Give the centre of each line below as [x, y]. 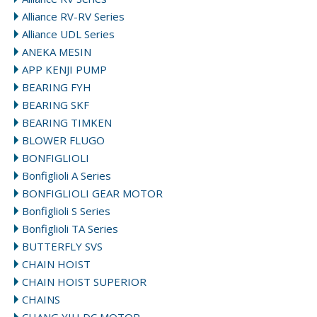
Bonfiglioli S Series [66, 211]
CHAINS [41, 300]
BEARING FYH [57, 87]
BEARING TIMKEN [67, 123]
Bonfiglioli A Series [67, 176]
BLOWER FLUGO [63, 140]
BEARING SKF [56, 105]
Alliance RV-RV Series [73, 17]
